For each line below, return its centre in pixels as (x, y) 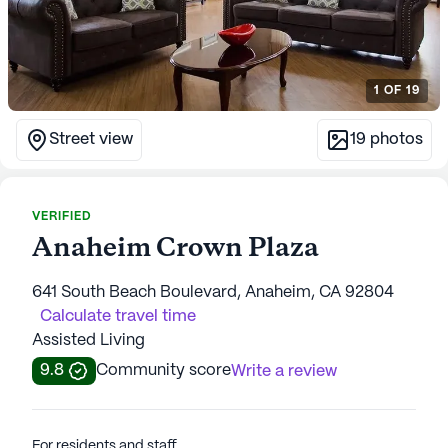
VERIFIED (62, 216)
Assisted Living (88, 340)
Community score (163, 370)
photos (394, 139)
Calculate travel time (118, 316)
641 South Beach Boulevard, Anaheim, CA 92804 (213, 292)
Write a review (284, 371)
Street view (91, 139)
